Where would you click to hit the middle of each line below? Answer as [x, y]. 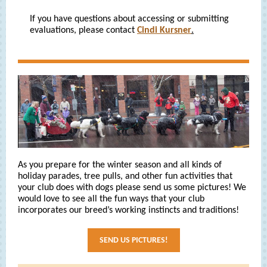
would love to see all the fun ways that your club [111, 199]
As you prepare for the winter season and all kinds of [120, 165]
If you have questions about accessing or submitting [129, 19]
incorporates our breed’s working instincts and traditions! [128, 210]
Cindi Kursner [164, 30]
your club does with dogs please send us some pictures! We [132, 188]
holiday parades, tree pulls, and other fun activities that [125, 176]
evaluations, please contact [83, 30]
